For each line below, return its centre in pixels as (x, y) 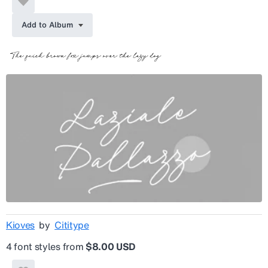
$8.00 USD (110, 246)
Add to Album (47, 25)
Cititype (72, 225)
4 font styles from (46, 246)
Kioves (21, 225)
